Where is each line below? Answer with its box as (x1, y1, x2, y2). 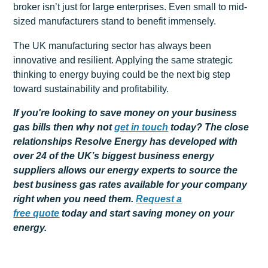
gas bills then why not (13, 122, 115, 133)
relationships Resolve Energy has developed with (13, 136, 238, 147)
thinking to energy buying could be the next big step (13, 69, 231, 80)
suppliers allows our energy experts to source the (13, 165, 238, 176)
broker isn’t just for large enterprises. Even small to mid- (13, 2, 248, 13)
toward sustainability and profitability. (13, 83, 169, 94)
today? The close (168, 122, 249, 133)
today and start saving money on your (59, 208, 234, 219)
